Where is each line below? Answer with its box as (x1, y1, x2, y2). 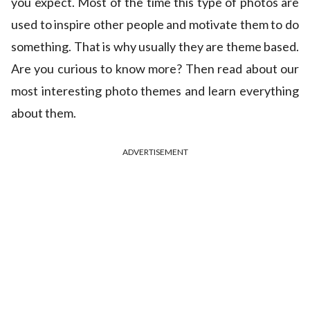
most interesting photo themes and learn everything (11, 83, 299, 99)
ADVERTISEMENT (122, 147, 188, 158)
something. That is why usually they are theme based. (11, 39, 299, 55)
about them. (11, 105, 76, 121)
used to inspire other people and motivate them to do (11, 17, 299, 33)
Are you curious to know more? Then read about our (11, 61, 299, 77)
